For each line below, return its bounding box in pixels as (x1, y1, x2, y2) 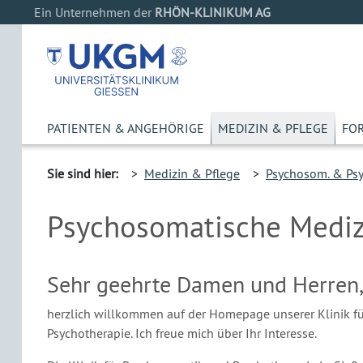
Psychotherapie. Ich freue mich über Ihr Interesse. (47, 325, 317, 341)
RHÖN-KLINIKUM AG (155, 4, 271, 20)
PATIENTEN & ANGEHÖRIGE (47, 120, 204, 136)
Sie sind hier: (47, 165, 118, 181)
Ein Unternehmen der (34, 4, 155, 20)
